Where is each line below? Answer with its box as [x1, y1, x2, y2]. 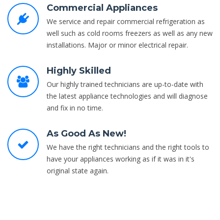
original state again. [47, 165, 109, 175]
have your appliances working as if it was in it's [47, 154, 194, 164]
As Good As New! [47, 128, 126, 139]
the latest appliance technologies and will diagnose [47, 91, 208, 101]
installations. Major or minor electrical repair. [47, 40, 188, 50]
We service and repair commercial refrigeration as [47, 16, 205, 26]
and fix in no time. [47, 103, 103, 112]
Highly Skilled [47, 65, 111, 76]
